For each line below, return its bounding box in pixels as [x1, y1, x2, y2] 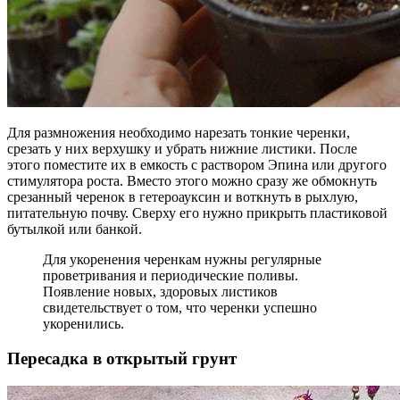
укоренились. [43, 316, 124, 332]
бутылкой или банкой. [7, 221, 142, 237]
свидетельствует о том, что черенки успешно [43, 300, 317, 316]
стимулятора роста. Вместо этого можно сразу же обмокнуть [7, 173, 377, 189]
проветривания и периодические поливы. [43, 268, 298, 284]
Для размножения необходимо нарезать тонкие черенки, [7, 125, 350, 141]
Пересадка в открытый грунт [7, 349, 237, 369]
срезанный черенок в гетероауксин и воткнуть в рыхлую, [7, 189, 358, 205]
